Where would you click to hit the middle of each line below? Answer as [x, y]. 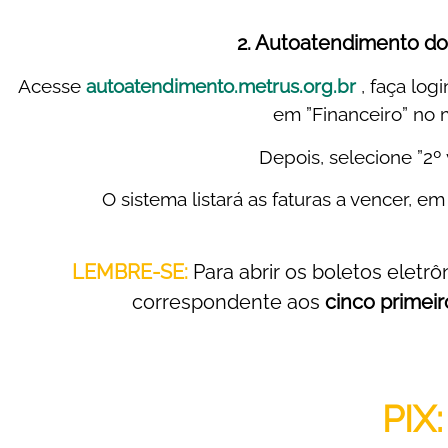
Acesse [49, 86]
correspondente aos [228, 302]
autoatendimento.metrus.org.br [220, 86]
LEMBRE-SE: [130, 272]
